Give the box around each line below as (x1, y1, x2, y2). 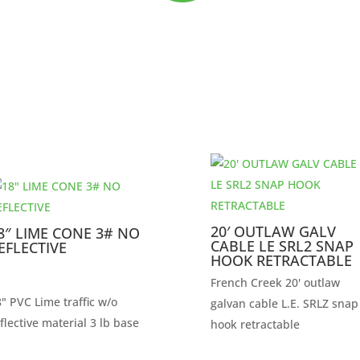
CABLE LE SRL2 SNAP (210, 236, 354, 256)
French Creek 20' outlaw (210, 274, 340, 290)
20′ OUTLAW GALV (210, 222, 336, 242)
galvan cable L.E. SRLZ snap (210, 295, 358, 311)
